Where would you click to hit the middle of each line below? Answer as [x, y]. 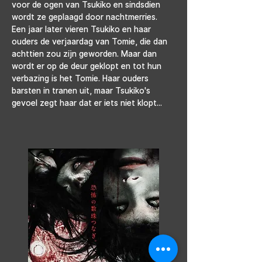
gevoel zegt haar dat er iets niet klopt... [87, 103]
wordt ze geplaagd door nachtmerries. [86, 17]
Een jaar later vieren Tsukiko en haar [82, 29]
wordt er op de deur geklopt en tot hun [88, 66]
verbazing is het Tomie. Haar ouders [81, 78]
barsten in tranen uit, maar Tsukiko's [82, 90]
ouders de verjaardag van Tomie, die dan [91, 41]
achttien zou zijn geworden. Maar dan [85, 54]
